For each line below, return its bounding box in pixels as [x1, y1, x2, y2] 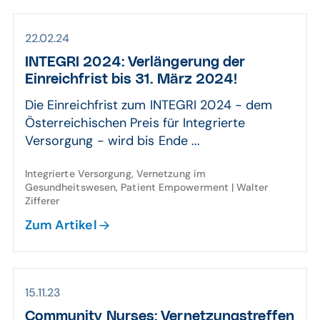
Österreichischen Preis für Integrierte [24, 114, 246, 131]
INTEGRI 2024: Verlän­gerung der [24, 55, 246, 69]
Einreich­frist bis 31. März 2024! [24, 72, 238, 86]
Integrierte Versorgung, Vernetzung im [24, 167, 206, 180]
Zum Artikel [24, 216, 97, 234]
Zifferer [24, 194, 60, 207]
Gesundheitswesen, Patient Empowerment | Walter [24, 181, 268, 194]
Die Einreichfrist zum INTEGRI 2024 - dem [24, 96, 273, 114]
